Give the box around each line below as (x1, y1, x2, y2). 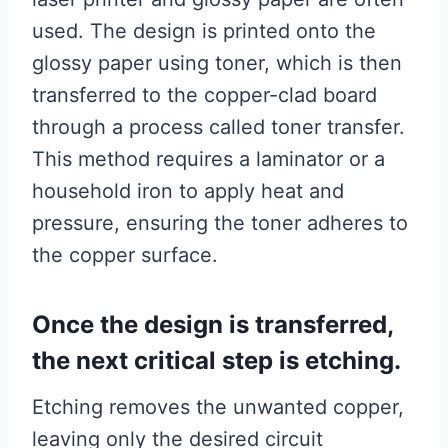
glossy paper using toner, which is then (32, 51, 402, 75)
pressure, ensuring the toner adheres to (32, 211, 408, 235)
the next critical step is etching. (32, 346, 401, 375)
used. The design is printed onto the (32, 19, 376, 43)
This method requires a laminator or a (32, 147, 385, 171)
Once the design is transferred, (32, 310, 393, 339)
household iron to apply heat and (32, 179, 344, 203)
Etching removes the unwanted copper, (32, 395, 404, 419)
